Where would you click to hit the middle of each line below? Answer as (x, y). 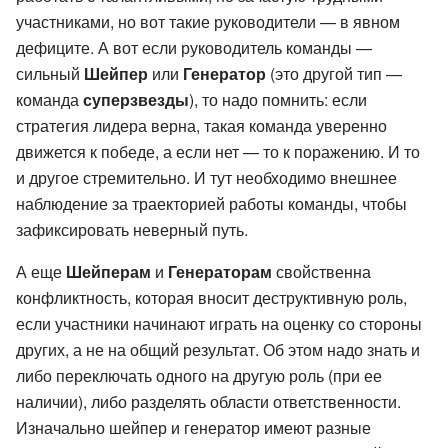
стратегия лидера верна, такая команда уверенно (201, 126)
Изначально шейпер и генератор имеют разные (193, 428)
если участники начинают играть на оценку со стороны (219, 324)
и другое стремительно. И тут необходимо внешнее (206, 178)
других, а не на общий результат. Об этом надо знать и (218, 350)
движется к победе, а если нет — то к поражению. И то (218, 152)
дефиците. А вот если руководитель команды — (194, 48)
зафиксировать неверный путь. (132, 230)
